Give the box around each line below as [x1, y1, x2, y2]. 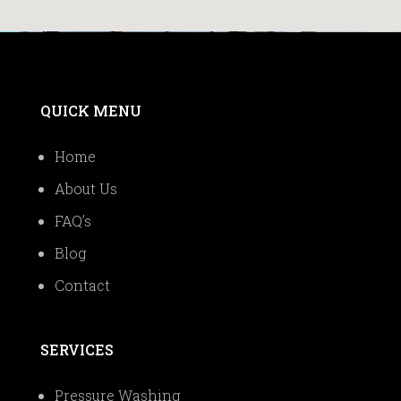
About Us [54, 178, 117, 198]
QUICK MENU [39, 100, 141, 120]
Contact [54, 275, 110, 294]
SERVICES [39, 339, 114, 359]
